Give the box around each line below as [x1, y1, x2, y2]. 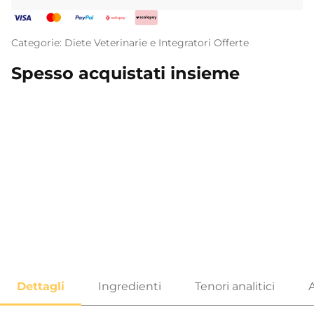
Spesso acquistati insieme [11, 63, 240, 84]
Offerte [214, 36, 249, 50]
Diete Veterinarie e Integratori [64, 36, 211, 50]
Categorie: [11, 36, 64, 50]
